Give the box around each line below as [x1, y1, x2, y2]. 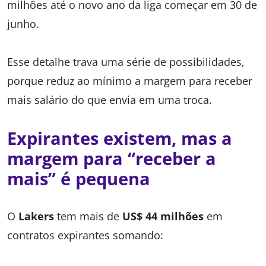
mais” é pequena [7, 167, 150, 191]
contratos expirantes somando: [7, 228, 163, 243]
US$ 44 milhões [122, 209, 204, 224]
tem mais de [54, 209, 122, 224]
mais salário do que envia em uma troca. [7, 93, 212, 107]
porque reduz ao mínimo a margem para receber [7, 74, 252, 88]
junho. [7, 17, 39, 31]
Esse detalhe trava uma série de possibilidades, [7, 55, 245, 69]
